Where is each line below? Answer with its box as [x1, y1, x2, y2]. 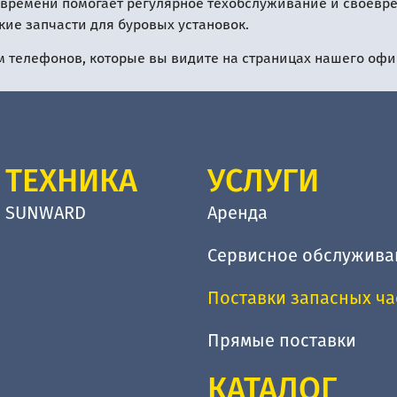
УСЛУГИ [206, 160, 319, 200]
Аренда [206, 201, 268, 223]
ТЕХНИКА [4, 160, 137, 200]
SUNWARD [4, 201, 86, 223]
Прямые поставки [206, 329, 356, 351]
